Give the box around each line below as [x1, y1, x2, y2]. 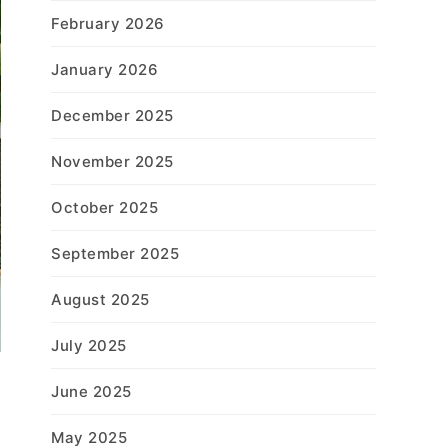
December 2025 [51, 106, 174, 125]
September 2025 [51, 244, 179, 263]
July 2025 [51, 336, 127, 355]
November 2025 [51, 152, 174, 171]
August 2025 [51, 290, 150, 309]
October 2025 [51, 198, 158, 217]
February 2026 [51, 14, 165, 33]
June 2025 [51, 382, 132, 401]
